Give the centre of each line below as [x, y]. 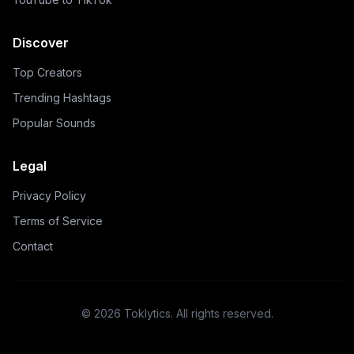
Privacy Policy [49, 196]
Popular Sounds [54, 123]
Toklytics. [148, 313]
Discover [41, 43]
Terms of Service [58, 221]
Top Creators [47, 72]
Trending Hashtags [62, 98]
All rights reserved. [224, 313]
